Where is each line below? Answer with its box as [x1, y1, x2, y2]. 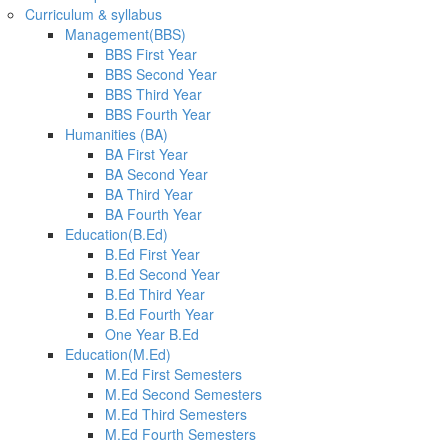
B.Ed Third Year [105, 283, 205, 304]
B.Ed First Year [105, 243, 200, 264]
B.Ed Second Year [105, 263, 220, 284]
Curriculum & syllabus [25, 3, 162, 24]
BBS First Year [105, 43, 197, 64]
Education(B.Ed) [65, 223, 168, 244]
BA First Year [105, 143, 188, 164]
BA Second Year [105, 163, 208, 184]
